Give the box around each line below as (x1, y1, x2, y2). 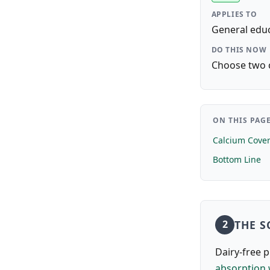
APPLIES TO (211, 8, 257, 19)
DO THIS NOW (211, 44, 267, 55)
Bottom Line (213, 154, 261, 166)
